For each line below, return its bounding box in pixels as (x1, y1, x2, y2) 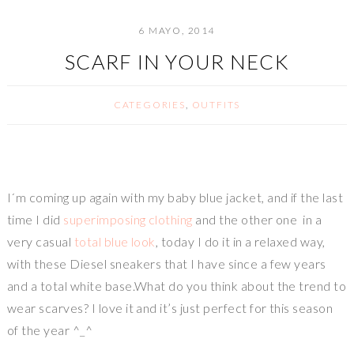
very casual (6, 234, 74, 250)
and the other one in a (192, 212, 322, 228)
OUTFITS (191, 99, 241, 111)
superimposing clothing (63, 212, 193, 228)
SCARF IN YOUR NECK (64, 50, 290, 74)
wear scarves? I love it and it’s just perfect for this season (6, 300, 333, 316)
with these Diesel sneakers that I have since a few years (6, 256, 326, 272)
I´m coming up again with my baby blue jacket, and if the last (6, 190, 344, 205)
